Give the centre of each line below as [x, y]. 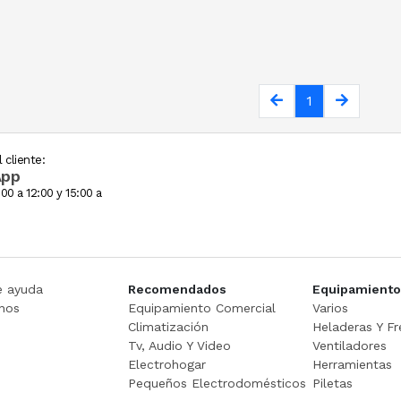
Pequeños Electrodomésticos [217, 383]
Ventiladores [350, 345]
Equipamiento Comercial [201, 307]
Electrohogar [166, 364]
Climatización [168, 326]
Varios [330, 307]
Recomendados [177, 289]
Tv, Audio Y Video [179, 345]
